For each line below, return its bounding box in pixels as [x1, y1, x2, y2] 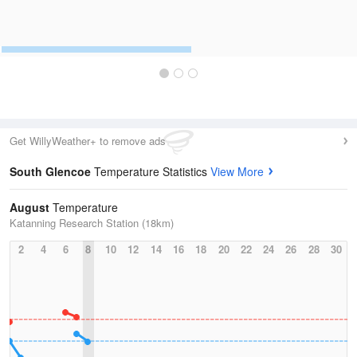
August [10, 199, 49, 215]
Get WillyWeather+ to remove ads [10, 133, 166, 148]
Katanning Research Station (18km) [10, 215, 174, 230]
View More [210, 163, 264, 179]
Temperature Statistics [94, 163, 210, 179]
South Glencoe [10, 163, 94, 179]
